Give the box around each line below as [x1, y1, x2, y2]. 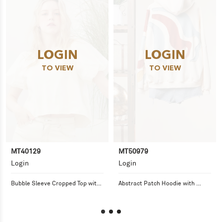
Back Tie [11, 188, 34, 195]
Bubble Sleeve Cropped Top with [11, 179, 100, 186]
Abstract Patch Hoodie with [118, 179, 195, 186]
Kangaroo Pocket [118, 188, 166, 195]
